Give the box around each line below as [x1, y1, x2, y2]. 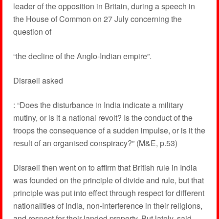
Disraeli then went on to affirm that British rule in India [13, 162, 197, 173]
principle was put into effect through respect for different [13, 187, 204, 198]
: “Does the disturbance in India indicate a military [13, 99, 183, 110]
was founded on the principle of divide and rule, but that [13, 175, 204, 186]
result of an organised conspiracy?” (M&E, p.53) [13, 137, 177, 149]
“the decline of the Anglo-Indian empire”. [13, 50, 152, 62]
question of [13, 26, 51, 37]
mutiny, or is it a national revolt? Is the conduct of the [13, 112, 193, 123]
